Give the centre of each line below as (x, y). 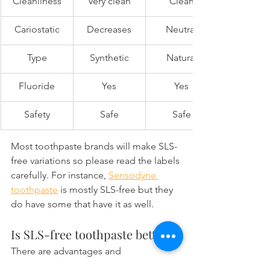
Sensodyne (133, 175)
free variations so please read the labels (96, 161)
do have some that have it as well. (82, 204)
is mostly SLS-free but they (117, 190)
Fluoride (37, 86)
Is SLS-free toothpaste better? (92, 234)
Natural (181, 58)
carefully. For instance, (60, 175)
